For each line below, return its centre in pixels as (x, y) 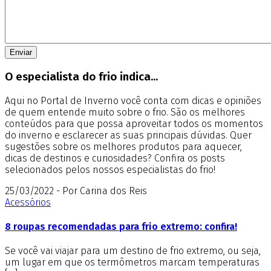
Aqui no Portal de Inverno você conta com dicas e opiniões (133, 100)
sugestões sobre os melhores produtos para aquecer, (123, 146)
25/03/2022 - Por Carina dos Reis (76, 191)
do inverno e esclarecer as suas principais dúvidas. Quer (128, 135)
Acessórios (28, 202)
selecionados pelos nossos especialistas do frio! (110, 169)
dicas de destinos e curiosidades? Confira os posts (115, 158)
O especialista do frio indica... (81, 77)
